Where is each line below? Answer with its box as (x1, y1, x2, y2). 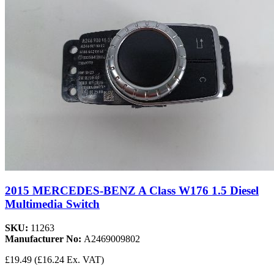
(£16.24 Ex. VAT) (34, 254, 104, 265)
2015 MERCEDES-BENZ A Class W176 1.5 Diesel (5, 184, 259, 198)
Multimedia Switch (5, 198, 100, 211)
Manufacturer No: (5, 234, 84, 245)
